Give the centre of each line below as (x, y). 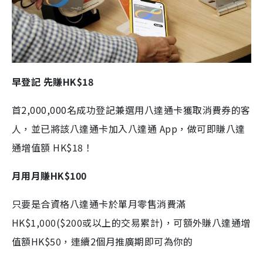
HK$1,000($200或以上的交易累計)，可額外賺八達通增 (131, 223)
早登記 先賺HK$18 (53, 82)
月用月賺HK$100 (49, 176)
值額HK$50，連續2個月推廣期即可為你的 (102, 242)
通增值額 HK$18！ (53, 148)
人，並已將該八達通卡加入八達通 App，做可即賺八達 (129, 129)
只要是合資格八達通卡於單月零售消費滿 (99, 204)
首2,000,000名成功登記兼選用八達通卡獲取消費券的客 (131, 110)
